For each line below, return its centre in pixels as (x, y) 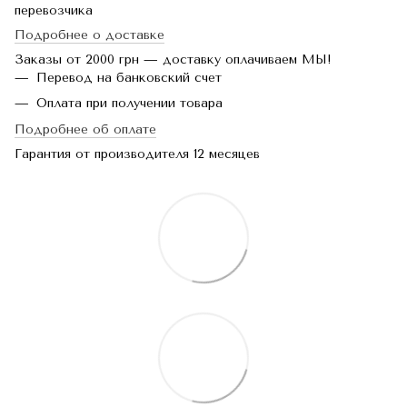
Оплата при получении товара (129, 104)
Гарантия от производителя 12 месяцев (137, 154)
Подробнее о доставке (89, 35)
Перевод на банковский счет (129, 78)
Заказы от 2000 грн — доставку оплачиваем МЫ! (173, 60)
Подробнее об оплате (85, 129)
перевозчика (54, 10)
